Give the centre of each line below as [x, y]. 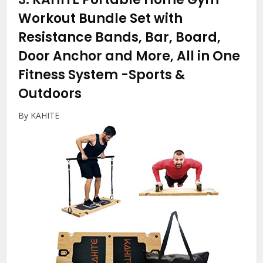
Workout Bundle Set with [101, 19]
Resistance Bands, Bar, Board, [120, 38]
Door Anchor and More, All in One [129, 56]
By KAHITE [39, 116]
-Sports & [153, 75]
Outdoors [50, 94]
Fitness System [70, 75]
